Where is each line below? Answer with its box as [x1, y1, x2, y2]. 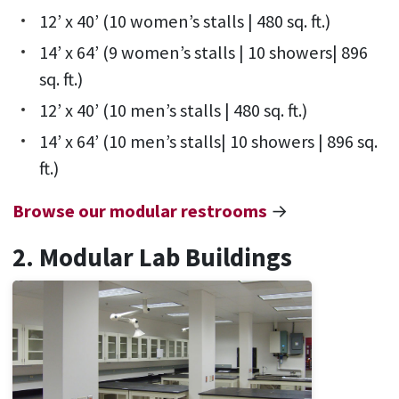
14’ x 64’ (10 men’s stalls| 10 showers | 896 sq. [38, 129, 378, 153]
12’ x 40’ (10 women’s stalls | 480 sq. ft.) [38, 9, 330, 33]
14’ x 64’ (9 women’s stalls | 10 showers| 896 [38, 40, 368, 64]
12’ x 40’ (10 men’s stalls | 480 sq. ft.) [38, 98, 307, 122]
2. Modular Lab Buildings [12, 240, 292, 273]
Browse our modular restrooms [12, 199, 267, 223]
